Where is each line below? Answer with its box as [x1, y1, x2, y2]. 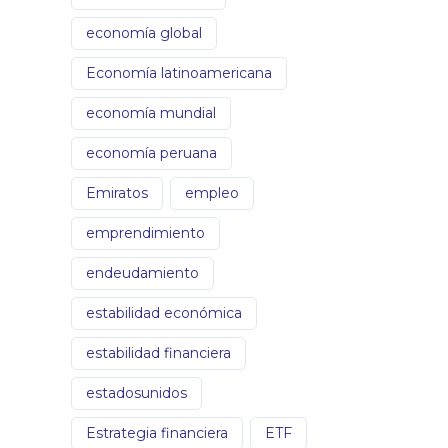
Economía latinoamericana [86, 63, 272, 82]
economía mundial [86, 103, 216, 122]
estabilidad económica [86, 303, 242, 322]
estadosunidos [86, 383, 187, 402]
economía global [86, 23, 202, 42]
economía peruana [86, 143, 217, 162]
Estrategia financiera [86, 423, 228, 442]
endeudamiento [86, 263, 199, 282]
